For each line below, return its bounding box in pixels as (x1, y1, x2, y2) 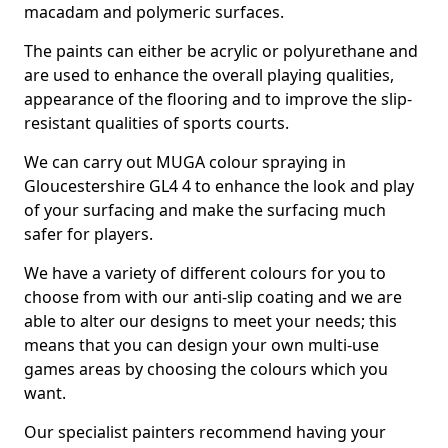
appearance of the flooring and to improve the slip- (24, 88, 412, 110)
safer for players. (24, 223, 153, 245)
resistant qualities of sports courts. (24, 112, 289, 134)
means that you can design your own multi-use (24, 334, 379, 356)
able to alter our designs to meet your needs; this (24, 310, 397, 332)
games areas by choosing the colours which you (24, 358, 388, 380)
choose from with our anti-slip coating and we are (24, 286, 402, 308)
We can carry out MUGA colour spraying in (24, 151, 346, 173)
